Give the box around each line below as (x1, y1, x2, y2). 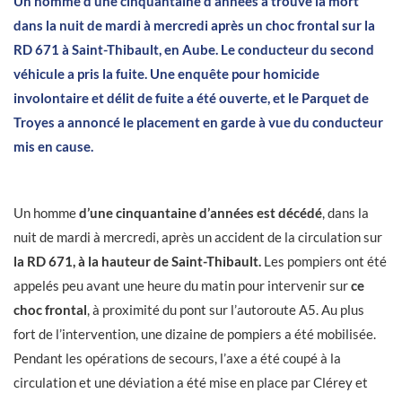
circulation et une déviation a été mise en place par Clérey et (13, 374, 368, 390)
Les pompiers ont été (261, 253, 387, 269)
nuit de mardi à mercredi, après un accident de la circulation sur (13, 229, 382, 245)
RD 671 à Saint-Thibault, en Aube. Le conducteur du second (13, 41, 374, 57)
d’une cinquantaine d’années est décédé (79, 205, 322, 221)
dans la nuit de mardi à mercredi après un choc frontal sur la (13, 17, 375, 33)
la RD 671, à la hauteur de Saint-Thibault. (13, 253, 261, 269)
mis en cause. (13, 138, 93, 154)
